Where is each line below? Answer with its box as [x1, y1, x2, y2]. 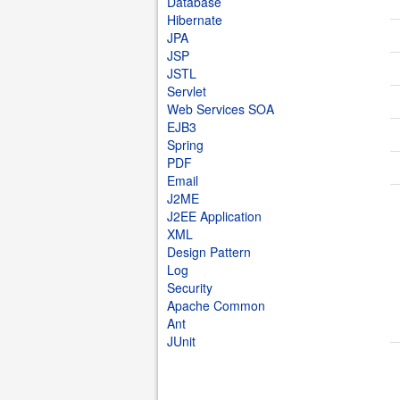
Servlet [167, 82, 206, 100]
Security [167, 279, 212, 296]
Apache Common [167, 296, 265, 314]
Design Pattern [167, 243, 251, 261]
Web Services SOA [167, 100, 274, 118]
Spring [167, 136, 204, 154]
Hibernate [167, 11, 222, 29]
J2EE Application [167, 207, 262, 225]
